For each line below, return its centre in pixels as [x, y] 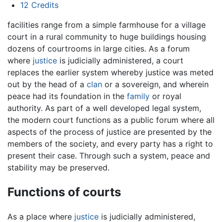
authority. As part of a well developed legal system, [104, 108]
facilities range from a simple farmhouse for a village [107, 25]
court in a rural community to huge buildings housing [107, 36]
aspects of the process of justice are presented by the [110, 132]
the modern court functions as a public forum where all [111, 120]
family [138, 96]
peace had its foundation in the [67, 96]
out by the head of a [47, 84]
